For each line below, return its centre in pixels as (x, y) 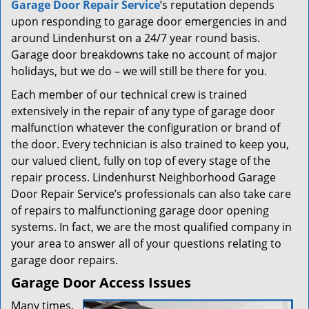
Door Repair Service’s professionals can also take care (151, 194)
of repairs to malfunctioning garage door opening (140, 210)
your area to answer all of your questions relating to (146, 243)
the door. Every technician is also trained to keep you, (150, 144)
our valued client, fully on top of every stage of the (141, 161)
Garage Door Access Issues (101, 282)
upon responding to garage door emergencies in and (149, 21)
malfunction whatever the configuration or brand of (146, 128)
